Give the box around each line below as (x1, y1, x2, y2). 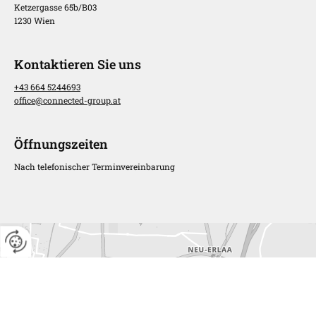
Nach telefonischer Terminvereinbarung (14, 160, 175, 172)
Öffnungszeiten (14, 135, 108, 152)
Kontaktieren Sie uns (14, 55, 141, 73)
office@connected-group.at (14, 94, 121, 106)
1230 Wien (14, 14, 55, 26)
